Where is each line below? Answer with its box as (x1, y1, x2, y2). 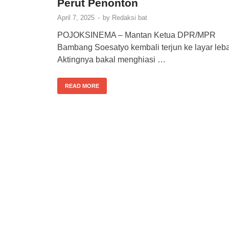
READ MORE (65, 82, 99, 89)
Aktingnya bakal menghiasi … (57, 55, 166, 64)
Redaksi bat (112, 13, 147, 21)
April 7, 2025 (57, 13, 95, 21)
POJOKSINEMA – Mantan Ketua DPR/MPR (57, 30, 216, 39)
